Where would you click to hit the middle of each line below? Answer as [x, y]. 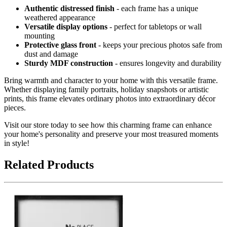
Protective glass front [60, 45]
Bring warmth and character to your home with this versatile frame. [111, 81]
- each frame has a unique [156, 9]
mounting [40, 36]
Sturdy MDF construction [69, 63]
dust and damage [51, 54]
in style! [17, 143]
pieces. [15, 108]
